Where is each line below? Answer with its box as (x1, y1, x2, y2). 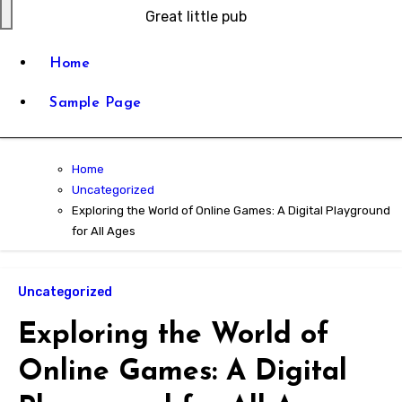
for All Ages (72, 224, 135, 238)
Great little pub (145, 8, 247, 25)
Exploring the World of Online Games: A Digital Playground (72, 204, 390, 217)
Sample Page (49, 96, 142, 110)
